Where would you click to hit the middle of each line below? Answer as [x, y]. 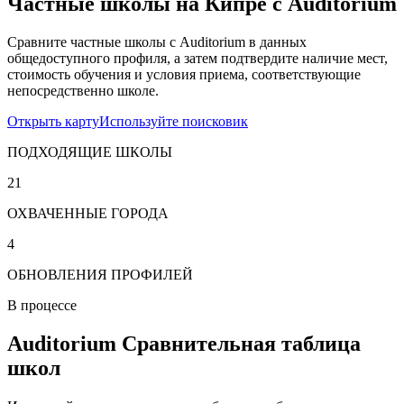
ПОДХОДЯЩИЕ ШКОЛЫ [90, 151]
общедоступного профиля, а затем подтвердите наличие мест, [197, 58]
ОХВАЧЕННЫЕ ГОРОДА [88, 213]
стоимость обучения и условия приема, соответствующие [184, 74]
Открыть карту [53, 121]
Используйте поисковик [174, 121]
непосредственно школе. [83, 90]
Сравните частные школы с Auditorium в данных [157, 41]
